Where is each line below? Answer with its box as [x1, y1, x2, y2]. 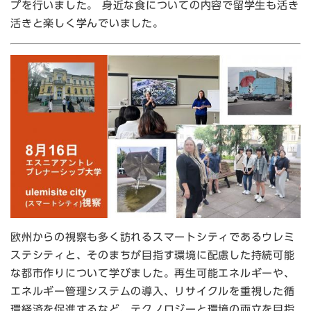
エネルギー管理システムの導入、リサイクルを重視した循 [10, 285, 295, 296]
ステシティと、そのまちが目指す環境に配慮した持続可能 [10, 249, 295, 260]
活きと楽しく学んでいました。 [10, 17, 168, 28]
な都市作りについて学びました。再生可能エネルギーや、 [10, 267, 295, 278]
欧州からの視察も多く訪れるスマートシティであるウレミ [10, 231, 295, 242]
